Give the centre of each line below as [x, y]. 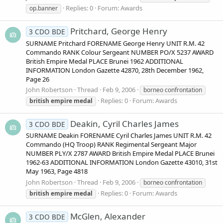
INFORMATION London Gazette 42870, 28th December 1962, [115, 70]
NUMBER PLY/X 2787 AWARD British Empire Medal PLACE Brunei [120, 154]
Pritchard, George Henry [118, 31]
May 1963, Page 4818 [57, 171]
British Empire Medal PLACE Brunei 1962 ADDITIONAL [105, 61]
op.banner [44, 8]
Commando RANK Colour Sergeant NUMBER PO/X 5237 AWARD [120, 52]
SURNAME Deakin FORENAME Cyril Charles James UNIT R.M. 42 [119, 136]
